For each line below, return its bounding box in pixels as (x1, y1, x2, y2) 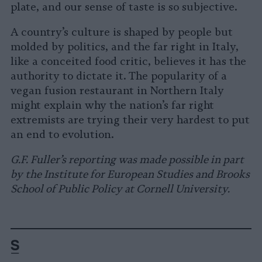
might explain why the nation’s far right (11, 98, 214, 112)
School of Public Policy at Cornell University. (11, 182, 230, 195)
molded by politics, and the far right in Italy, (11, 40, 239, 53)
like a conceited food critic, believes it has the (11, 54, 246, 68)
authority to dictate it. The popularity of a (11, 69, 227, 82)
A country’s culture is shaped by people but (11, 25, 233, 39)
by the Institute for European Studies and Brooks (11, 167, 250, 181)
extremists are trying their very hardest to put (11, 113, 250, 126)
